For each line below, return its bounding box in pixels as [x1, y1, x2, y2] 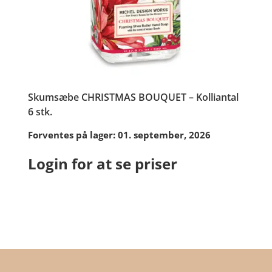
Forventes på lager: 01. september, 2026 [27, 129, 211, 141]
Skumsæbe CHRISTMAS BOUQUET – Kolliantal [27, 90, 239, 104]
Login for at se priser [27, 154, 177, 174]
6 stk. [27, 105, 52, 119]
